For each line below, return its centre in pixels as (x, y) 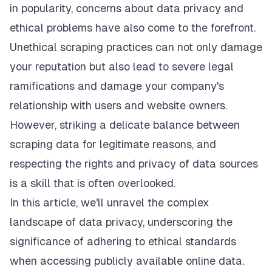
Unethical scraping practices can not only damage (136, 47)
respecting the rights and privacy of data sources (134, 164)
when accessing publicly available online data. (127, 261)
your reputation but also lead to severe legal (122, 67)
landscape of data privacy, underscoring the (121, 222)
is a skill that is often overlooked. (93, 183)
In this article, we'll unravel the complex (110, 203)
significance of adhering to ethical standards (123, 242)
